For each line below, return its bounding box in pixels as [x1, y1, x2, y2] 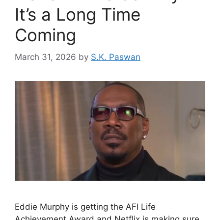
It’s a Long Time [15, 4, 140, 25]
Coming [15, 25, 76, 45]
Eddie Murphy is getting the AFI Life [15, 201, 156, 212]
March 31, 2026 [15, 52, 76, 62]
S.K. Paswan [91, 52, 140, 62]
